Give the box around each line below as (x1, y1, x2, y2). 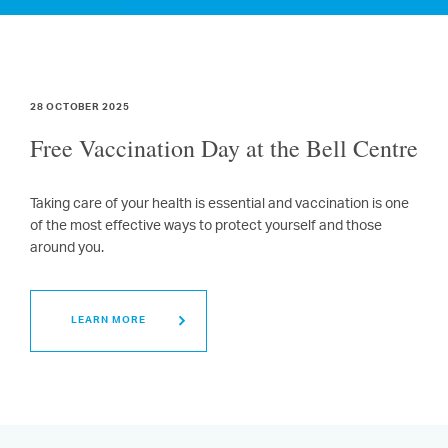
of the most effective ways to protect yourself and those (30, 211, 382, 242)
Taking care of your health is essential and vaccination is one (30, 189, 409, 220)
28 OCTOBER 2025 (30, 98, 130, 118)
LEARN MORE (71, 311, 146, 331)
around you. (30, 233, 104, 264)
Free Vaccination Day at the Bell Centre (30, 132, 418, 164)
